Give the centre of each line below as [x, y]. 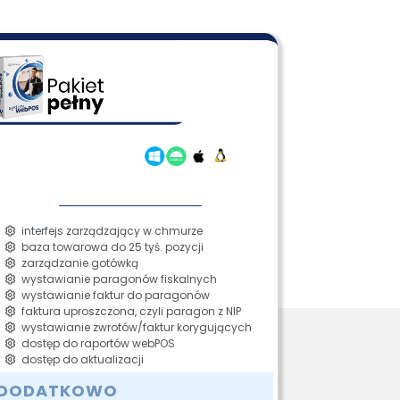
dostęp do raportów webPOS [95, 343]
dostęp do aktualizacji [79, 359]
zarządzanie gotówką [77, 262]
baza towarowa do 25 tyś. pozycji [109, 246]
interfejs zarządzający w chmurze [109, 230]
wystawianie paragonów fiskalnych [116, 279]
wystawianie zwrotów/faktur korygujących [133, 327]
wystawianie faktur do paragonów [112, 295]
